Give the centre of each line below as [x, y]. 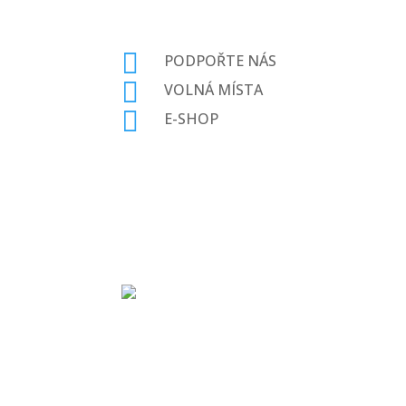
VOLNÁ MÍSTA [214, 89]
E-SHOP [192, 118]
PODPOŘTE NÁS [221, 60]
